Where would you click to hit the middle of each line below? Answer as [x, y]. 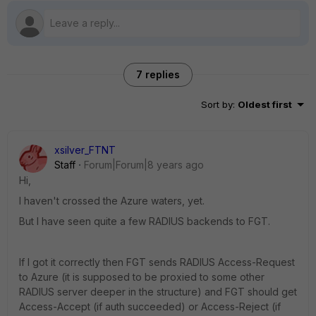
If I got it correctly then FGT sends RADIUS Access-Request [157, 262]
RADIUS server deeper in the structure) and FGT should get [158, 292]
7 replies [158, 74]
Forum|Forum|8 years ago [144, 165]
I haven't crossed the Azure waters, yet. [112, 201]
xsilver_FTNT [85, 150]
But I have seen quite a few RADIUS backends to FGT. [145, 221]
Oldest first [265, 104]
